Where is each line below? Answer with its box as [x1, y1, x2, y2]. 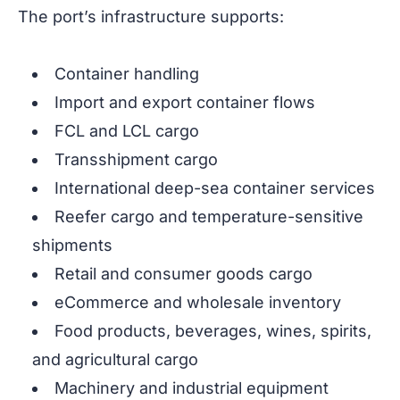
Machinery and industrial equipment [54, 379, 329, 398]
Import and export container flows [54, 93, 315, 112]
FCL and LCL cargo [54, 121, 199, 141]
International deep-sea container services [54, 179, 375, 198]
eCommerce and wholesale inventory [54, 293, 341, 312]
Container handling [54, 64, 199, 84]
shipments [32, 236, 112, 255]
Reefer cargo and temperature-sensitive [54, 207, 363, 227]
